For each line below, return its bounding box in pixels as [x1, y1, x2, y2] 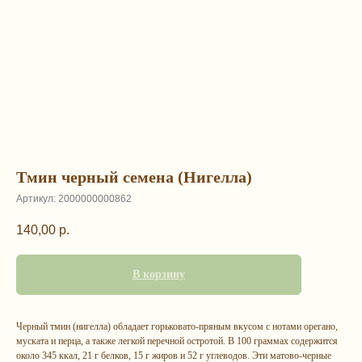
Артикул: [16, 193, 58, 204]
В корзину [133, 268, 185, 281]
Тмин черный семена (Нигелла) [16, 168, 252, 186]
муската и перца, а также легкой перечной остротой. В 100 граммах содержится [16, 335, 338, 347]
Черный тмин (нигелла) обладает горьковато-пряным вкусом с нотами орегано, [16, 321, 338, 333]
